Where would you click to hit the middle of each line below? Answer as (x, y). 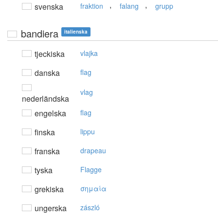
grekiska (48, 189)
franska (46, 151)
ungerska (50, 208)
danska (46, 73)
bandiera (40, 34)
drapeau (93, 151)
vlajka (89, 53)
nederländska (45, 99)
